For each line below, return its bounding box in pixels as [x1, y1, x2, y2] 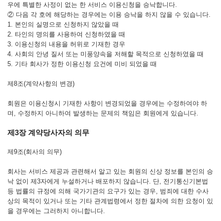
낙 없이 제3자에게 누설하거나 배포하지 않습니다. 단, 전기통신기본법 [7, 178, 208, 185]
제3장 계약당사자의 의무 [7, 128, 89, 137]
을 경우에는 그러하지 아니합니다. [7, 207, 105, 215]
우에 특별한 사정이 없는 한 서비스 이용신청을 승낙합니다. [7, 1, 177, 8]
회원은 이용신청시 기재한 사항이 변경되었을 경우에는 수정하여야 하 [7, 100, 207, 107]
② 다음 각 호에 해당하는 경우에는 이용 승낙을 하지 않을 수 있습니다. [7, 11, 211, 18]
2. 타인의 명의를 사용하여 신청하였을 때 [7, 31, 125, 38]
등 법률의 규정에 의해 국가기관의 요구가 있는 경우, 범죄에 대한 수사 [7, 187, 209, 195]
